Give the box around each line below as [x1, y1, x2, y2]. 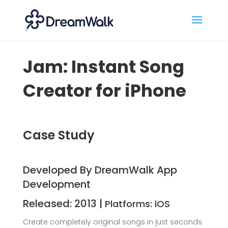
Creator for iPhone [22, 78, 186, 103]
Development [22, 177, 91, 191]
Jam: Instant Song [22, 54, 184, 79]
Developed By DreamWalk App [22, 163, 177, 177]
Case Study [22, 127, 95, 144]
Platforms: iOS [104, 197, 173, 210]
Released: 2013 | [22, 196, 105, 211]
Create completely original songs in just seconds [22, 217, 202, 227]
